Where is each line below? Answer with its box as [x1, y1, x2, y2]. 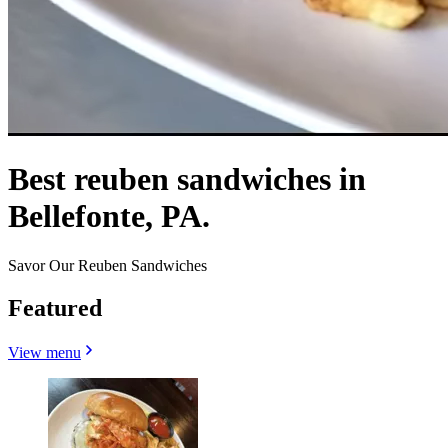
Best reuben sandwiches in [8, 161, 366, 198]
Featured [8, 294, 102, 321]
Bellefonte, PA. [8, 198, 210, 235]
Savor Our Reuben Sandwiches [8, 256, 207, 274]
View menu [8, 343, 81, 361]
